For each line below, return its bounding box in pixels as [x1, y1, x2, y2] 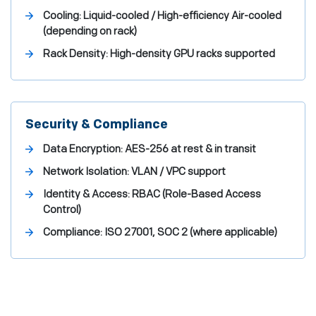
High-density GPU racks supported [108, 47, 275, 61]
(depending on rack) [43, 25, 137, 38]
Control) [43, 203, 81, 217]
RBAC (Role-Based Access [130, 188, 261, 201]
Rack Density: [43, 47, 108, 61]
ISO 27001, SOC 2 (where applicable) [102, 226, 277, 239]
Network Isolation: [43, 165, 129, 178]
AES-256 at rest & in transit [123, 142, 256, 156]
